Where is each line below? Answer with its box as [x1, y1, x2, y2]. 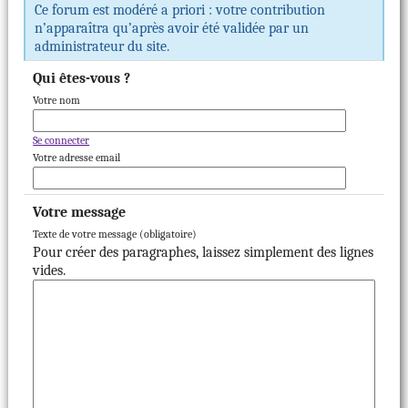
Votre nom [33, 94, 81, 107]
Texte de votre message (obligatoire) [139, 228, 198, 241]
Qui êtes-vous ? [33, 70, 131, 87]
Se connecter [33, 134, 90, 148]
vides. [33, 262, 66, 280]
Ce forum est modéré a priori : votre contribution [35, 2, 326, 19]
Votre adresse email [33, 151, 121, 165]
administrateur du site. [35, 38, 170, 56]
